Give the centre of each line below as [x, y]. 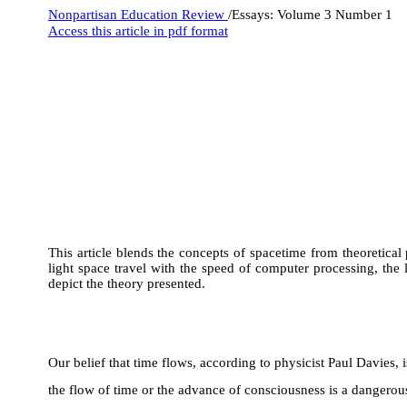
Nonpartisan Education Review [138, 15]
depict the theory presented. [126, 283]
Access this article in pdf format [138, 31]
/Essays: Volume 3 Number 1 [310, 15]
